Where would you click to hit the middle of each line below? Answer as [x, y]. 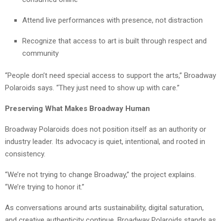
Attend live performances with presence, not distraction [112, 20]
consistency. [25, 154]
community [40, 54]
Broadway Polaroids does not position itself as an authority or [106, 129]
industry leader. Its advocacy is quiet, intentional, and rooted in [105, 142]
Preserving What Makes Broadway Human [77, 109]
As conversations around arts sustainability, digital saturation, [104, 208]
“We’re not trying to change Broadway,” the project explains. [100, 175]
